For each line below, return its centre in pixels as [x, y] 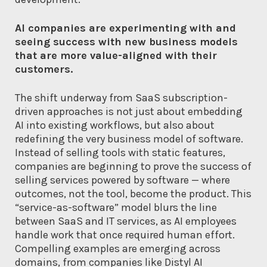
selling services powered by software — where [122, 180]
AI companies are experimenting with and [125, 28]
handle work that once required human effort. [125, 235]
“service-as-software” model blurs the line [116, 208]
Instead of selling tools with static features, [120, 153]
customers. [44, 69]
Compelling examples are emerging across [118, 249]
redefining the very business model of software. [129, 139]
